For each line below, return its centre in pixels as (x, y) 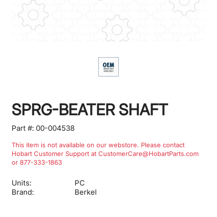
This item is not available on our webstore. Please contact (98, 145)
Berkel (85, 192)
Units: (22, 183)
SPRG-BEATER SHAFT (90, 110)
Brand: (23, 192)
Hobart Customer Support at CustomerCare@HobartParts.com (105, 154)
